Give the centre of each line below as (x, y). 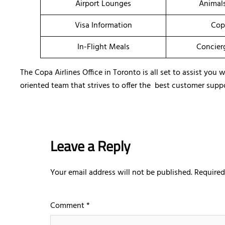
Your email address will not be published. (121, 173)
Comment (68, 206)
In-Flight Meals (103, 47)
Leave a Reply (90, 146)
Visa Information (103, 26)
